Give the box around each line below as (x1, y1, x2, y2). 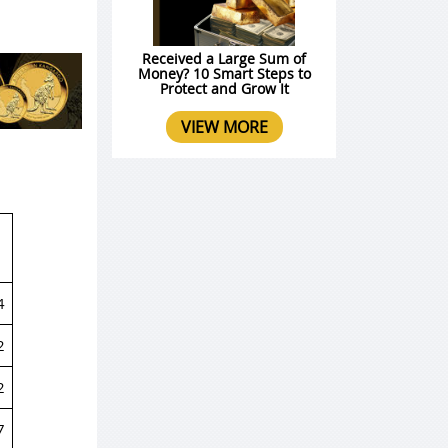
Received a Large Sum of (142, 49, 306, 69)
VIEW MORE (180, 116, 268, 139)
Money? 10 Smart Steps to (137, 64, 311, 84)
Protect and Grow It (159, 79, 289, 99)
